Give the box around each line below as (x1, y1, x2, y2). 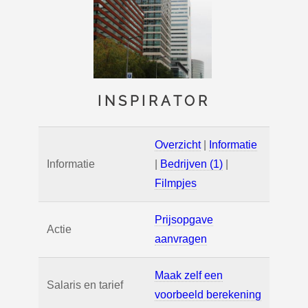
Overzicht (155, 139, 201, 151)
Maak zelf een (155, 269, 223, 282)
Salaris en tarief (47, 279, 123, 291)
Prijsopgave (155, 214, 213, 226)
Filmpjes (155, 177, 197, 190)
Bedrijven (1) (160, 158, 223, 170)
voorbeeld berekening (155, 289, 261, 301)
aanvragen (155, 233, 207, 245)
